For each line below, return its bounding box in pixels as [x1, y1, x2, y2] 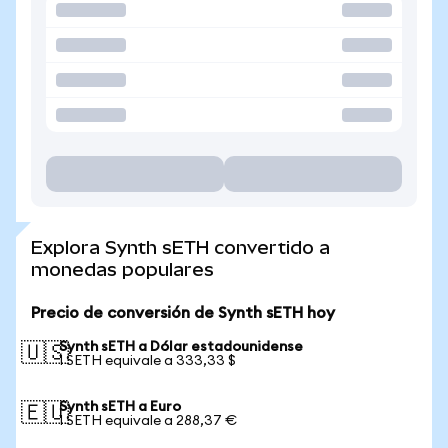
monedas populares [31, 259, 214, 280]
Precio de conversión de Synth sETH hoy [31, 305, 335, 321]
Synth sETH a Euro [59, 400, 181, 414]
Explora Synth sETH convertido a [31, 237, 330, 258]
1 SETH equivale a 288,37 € [59, 414, 237, 428]
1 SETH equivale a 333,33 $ [59, 354, 236, 368]
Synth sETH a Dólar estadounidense [59, 340, 303, 354]
